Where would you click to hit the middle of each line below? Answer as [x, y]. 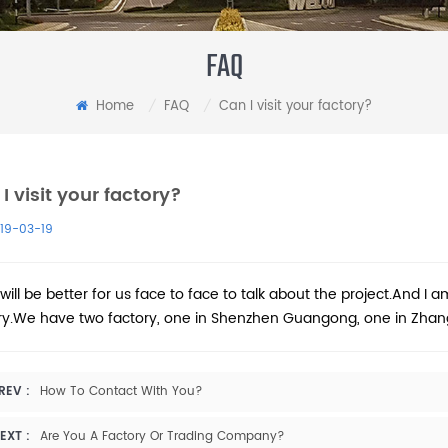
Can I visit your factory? [295, 106]
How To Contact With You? [121, 391]
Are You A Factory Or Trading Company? [162, 436]
